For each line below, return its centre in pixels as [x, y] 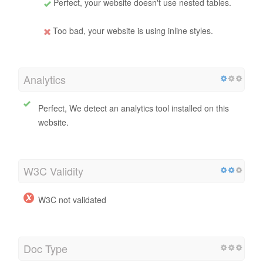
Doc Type [45, 249]
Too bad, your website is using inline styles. [132, 31]
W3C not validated [72, 200]
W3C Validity [53, 171]
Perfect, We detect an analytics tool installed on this [134, 108]
